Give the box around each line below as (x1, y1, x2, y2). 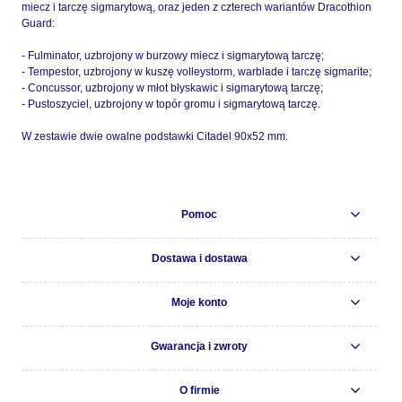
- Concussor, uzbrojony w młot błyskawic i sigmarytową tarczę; (22, 81, 323, 94)
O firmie (179, 383, 220, 397)
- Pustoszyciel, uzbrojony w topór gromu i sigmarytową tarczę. (22, 97, 320, 110)
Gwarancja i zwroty (151, 339, 248, 353)
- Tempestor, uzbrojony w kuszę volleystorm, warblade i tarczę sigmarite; (22, 65, 371, 78)
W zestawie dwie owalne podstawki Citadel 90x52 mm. (22, 129, 291, 143)
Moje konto (171, 295, 227, 309)
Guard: (22, 16, 55, 30)
